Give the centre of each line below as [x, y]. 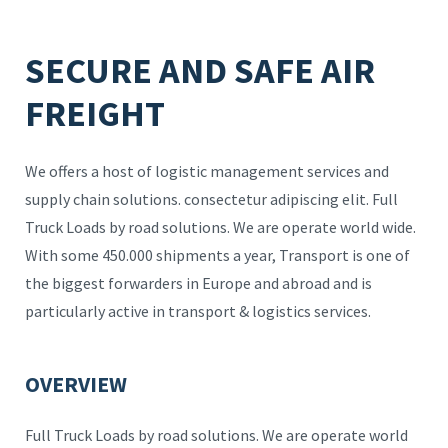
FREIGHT [95, 113]
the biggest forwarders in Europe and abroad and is [198, 283]
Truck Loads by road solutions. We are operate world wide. [220, 227]
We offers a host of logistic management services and [207, 171]
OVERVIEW [76, 384]
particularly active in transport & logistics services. [198, 311]
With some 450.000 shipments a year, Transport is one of [217, 255]
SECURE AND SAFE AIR [200, 70]
